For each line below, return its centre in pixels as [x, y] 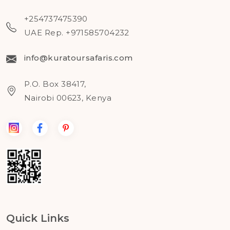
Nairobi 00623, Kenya [68, 98]
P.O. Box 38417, [55, 84]
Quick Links [38, 218]
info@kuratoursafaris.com [79, 57]
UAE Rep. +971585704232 [77, 33]
